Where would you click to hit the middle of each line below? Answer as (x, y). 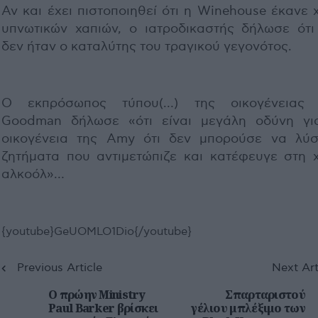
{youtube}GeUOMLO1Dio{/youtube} (97, 231)
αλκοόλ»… (33, 174)
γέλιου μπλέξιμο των (248, 308)
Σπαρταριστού (265, 294)
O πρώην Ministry (97, 294)
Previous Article (59, 268)
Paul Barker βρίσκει (103, 308)
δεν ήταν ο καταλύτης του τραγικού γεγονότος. (147, 46)
